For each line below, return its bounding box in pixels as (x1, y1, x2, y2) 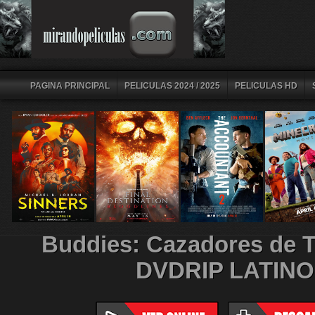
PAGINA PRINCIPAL (30, 81, 110, 91)
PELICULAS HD (234, 81, 297, 91)
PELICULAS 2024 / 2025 (124, 81, 220, 91)
